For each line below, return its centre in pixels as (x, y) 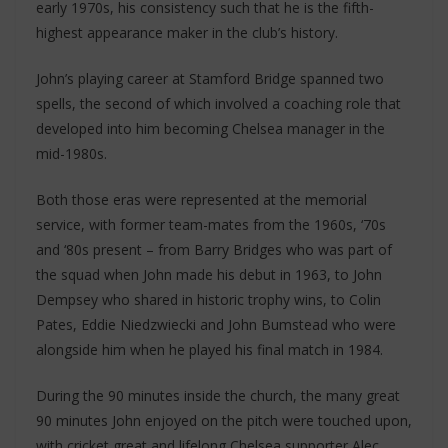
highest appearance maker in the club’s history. (187, 33)
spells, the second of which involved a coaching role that (218, 104)
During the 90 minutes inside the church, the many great (218, 396)
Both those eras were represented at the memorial (201, 200)
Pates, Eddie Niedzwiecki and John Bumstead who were (216, 325)
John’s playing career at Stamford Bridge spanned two (210, 79)
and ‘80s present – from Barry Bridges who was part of (214, 250)
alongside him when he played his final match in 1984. (209, 350)
